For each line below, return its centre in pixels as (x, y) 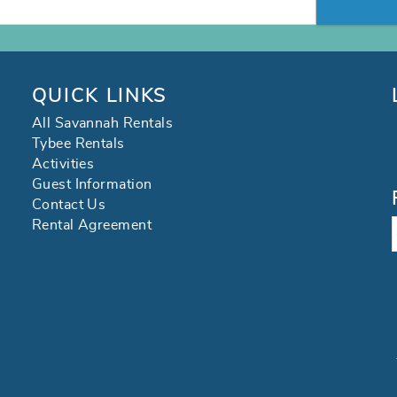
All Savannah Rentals (102, 124)
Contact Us (69, 205)
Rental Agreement (92, 226)
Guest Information (92, 185)
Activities (63, 164)
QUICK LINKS (99, 96)
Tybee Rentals (78, 144)
